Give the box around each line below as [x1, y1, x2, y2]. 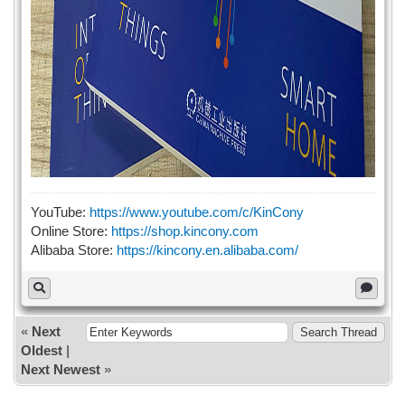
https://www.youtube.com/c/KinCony [89, 203, 304, 220]
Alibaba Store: [30, 241, 117, 258]
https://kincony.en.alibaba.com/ [116, 241, 298, 258]
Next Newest [20, 361, 100, 377]
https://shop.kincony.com [110, 222, 259, 239]
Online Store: [30, 222, 111, 239]
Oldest [20, 342, 62, 358]
